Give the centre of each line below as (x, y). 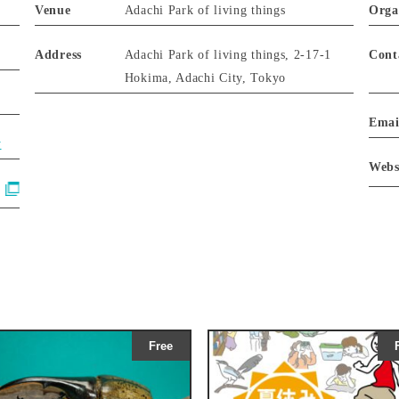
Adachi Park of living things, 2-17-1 (228, 54)
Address (58, 54)
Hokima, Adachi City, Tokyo (205, 77)
